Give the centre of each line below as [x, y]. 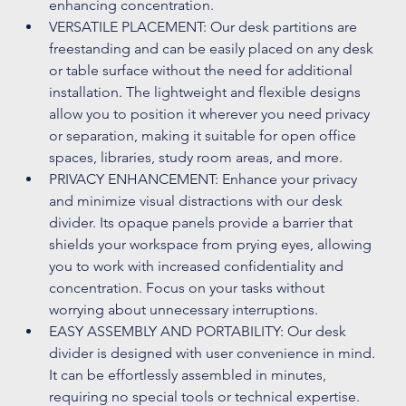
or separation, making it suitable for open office [205, 136]
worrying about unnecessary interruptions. [186, 310]
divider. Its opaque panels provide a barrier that [203, 223]
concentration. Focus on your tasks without [189, 288]
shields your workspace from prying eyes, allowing [213, 245]
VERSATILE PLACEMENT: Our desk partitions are [205, 27]
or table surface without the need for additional [203, 71]
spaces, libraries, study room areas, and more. [198, 158]
